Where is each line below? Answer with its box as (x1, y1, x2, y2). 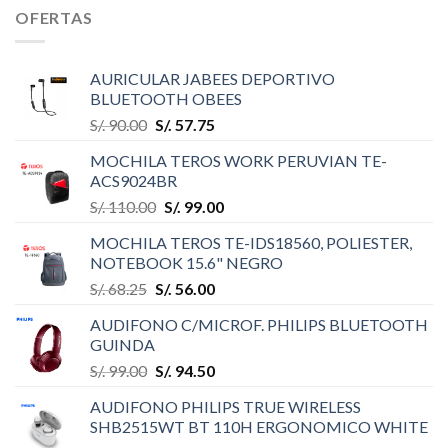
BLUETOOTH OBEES (90, 89, 242, 109)
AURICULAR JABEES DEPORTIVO (90, 69, 335, 89)
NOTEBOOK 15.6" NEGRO (90, 253, 283, 273)
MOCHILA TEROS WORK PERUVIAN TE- (90, 151, 387, 171)
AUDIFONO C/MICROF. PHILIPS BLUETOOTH (90, 315, 428, 335)
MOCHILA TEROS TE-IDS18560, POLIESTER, (90, 233, 412, 253)
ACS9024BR (90, 171, 177, 191)
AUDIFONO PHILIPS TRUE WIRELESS (90, 397, 361, 417)
